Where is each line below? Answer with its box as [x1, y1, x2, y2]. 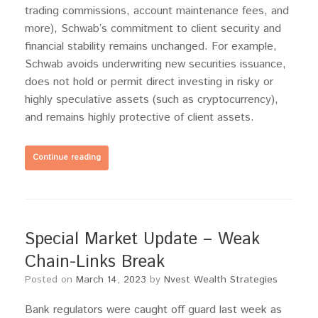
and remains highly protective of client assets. [25, 109, 254, 126]
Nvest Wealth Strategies [164, 273, 278, 287]
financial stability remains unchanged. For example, [25, 38, 277, 55]
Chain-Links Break [25, 250, 165, 275]
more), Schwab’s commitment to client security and [25, 21, 281, 38]
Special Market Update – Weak [25, 227, 260, 252]
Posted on [31, 273, 76, 287]
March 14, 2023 [76, 273, 146, 287]
